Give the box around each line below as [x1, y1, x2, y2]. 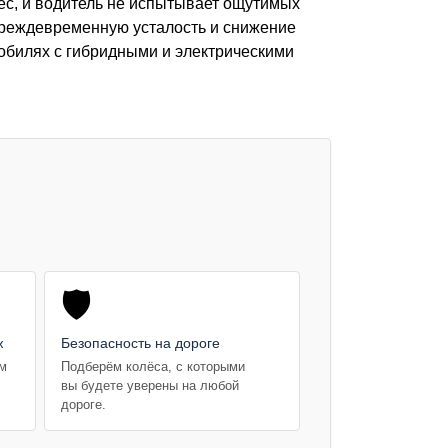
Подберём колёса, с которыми [61, 358, 245, 374]
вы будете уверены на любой [61, 377, 239, 393]
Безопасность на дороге [61, 334, 220, 351]
